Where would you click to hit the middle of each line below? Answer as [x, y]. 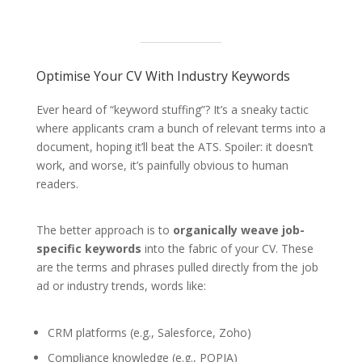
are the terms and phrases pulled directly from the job [177, 267]
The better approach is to [104, 230]
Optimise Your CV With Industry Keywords [163, 76]
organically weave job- [238, 230]
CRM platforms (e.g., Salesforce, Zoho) [149, 333]
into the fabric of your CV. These [227, 249]
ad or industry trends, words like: [121, 286]
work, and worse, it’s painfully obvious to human [162, 166]
